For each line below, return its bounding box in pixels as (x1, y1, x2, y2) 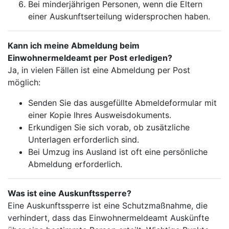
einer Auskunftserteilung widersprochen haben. (28, 11, 210, 21)
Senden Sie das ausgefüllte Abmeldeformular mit (28, 98, 217, 108)
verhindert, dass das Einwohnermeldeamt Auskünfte (8, 213, 209, 223)
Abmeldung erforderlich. (28, 159, 122, 169)
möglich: (8, 77, 40, 87)
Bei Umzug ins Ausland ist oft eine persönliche (28, 147, 208, 157)
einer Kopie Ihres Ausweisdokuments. (28, 110, 171, 120)
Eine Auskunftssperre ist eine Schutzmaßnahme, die (8, 200, 208, 211)
